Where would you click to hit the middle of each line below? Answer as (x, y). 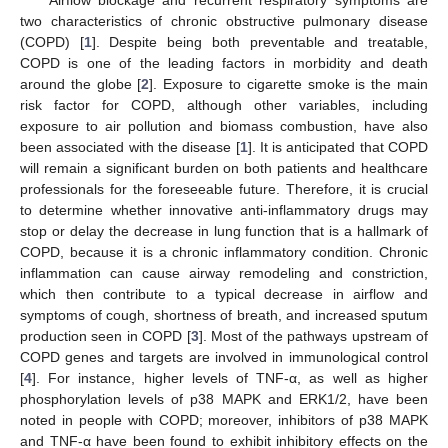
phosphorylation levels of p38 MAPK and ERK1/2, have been (224, 398)
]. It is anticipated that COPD (337, 146)
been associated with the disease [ (130, 146)
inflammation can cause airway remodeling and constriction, (224, 272)
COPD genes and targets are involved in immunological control (224, 356)
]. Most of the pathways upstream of (313, 335)
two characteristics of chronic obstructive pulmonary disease (224, 20)
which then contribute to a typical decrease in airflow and (224, 293)
